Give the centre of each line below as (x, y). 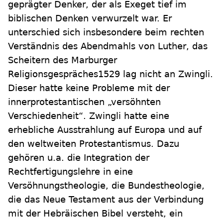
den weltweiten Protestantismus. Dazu (94, 144)
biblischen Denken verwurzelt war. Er (90, 18)
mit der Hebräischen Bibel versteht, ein (95, 213)
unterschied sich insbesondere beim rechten (106, 32)
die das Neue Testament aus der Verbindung (106, 199)
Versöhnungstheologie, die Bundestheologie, (106, 185)
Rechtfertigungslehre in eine (70, 171)
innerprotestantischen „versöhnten (84, 102)
